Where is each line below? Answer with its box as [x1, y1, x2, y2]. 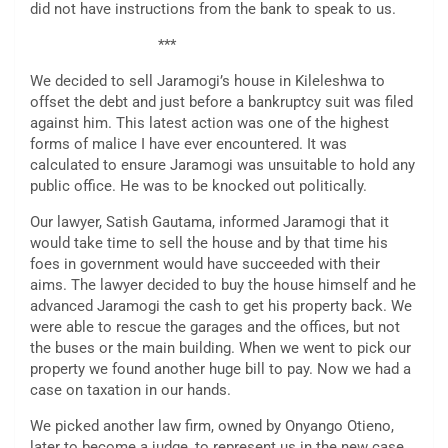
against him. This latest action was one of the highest [30, 114, 389, 133]
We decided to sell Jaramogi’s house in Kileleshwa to [30, 72, 385, 91]
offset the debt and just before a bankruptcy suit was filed [30, 93, 413, 112]
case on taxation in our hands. [30, 381, 231, 400]
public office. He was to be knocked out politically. [30, 177, 367, 196]
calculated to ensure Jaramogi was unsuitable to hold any [30, 156, 415, 175]
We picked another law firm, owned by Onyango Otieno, [30, 417, 394, 436]
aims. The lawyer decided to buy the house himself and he [30, 276, 416, 295]
